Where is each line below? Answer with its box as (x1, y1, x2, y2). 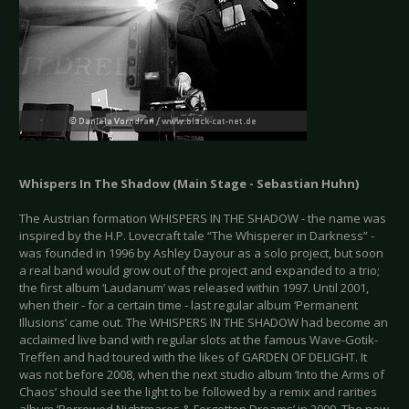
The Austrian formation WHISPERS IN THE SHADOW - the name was (19, 210, 386, 227)
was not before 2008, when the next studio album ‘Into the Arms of (19, 366, 384, 383)
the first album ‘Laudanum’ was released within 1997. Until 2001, (19, 279, 369, 297)
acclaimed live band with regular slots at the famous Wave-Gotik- (19, 331, 378, 349)
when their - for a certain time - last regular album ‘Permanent (19, 297, 358, 314)
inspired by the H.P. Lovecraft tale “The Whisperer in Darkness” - (19, 227, 374, 245)
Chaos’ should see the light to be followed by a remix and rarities (19, 383, 377, 401)
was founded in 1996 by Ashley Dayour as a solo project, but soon (19, 245, 383, 262)
